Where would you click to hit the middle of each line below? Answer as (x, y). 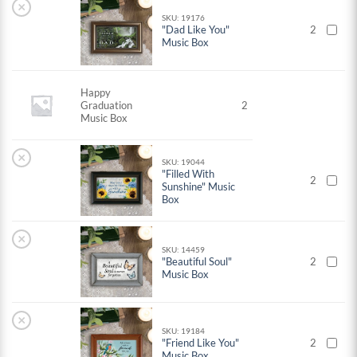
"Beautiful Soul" (197, 262)
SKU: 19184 (184, 331)
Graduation (107, 106)
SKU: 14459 (184, 250)
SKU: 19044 (184, 162)
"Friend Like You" (201, 343)
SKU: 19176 (184, 18)
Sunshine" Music (199, 187)
